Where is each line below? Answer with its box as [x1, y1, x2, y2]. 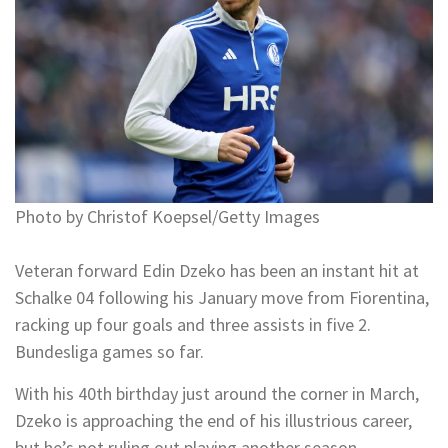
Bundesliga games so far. [15, 340, 204, 364]
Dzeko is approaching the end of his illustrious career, [15, 409, 412, 433]
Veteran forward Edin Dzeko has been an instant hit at [15, 259, 419, 283]
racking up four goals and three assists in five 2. [15, 313, 371, 337]
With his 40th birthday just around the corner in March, [15, 382, 419, 406]
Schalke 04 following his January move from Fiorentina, [15, 286, 429, 310]
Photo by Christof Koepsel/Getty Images [15, 205, 320, 229]
